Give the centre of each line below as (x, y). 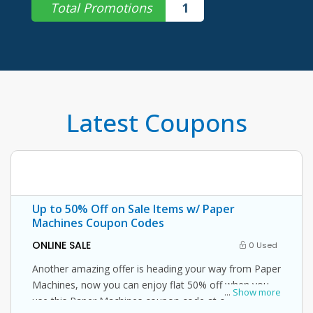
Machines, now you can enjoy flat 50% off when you (151, 285)
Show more (257, 292)
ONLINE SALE (61, 245)
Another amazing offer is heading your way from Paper (156, 269)
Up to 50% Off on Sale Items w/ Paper (133, 209)
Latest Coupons (156, 123)
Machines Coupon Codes (98, 223)
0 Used (262, 245)
